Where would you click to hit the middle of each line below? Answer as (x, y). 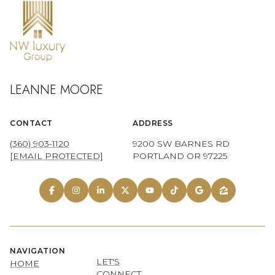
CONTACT (31, 123)
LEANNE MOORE (56, 90)
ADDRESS (153, 123)
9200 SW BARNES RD (181, 143)
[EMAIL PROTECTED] (56, 156)
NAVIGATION (37, 251)
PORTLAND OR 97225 (180, 156)
